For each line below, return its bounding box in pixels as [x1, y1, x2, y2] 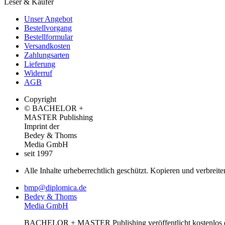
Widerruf [24, 68, 52, 77]
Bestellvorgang [24, 23, 72, 32]
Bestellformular [24, 32, 73, 41]
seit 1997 [24, 149, 53, 158]
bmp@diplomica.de [24, 183, 86, 192]
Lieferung [24, 59, 55, 68]
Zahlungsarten [24, 50, 69, 59]
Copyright [24, 94, 56, 103]
